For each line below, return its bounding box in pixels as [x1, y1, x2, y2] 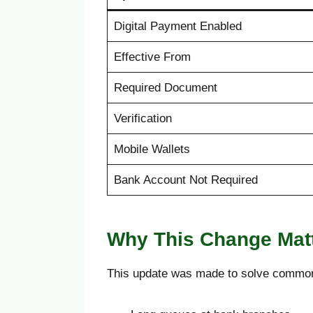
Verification [113, 112, 172, 126]
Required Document [113, 81, 217, 95]
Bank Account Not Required [113, 173, 258, 187]
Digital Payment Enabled [113, 20, 242, 34]
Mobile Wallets [113, 143, 190, 156]
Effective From [113, 50, 191, 64]
